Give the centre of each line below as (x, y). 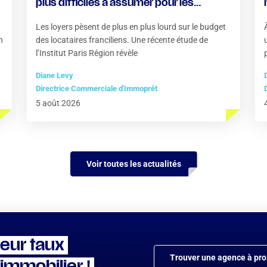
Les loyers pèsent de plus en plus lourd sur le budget (131, 27)
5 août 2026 (58, 103)
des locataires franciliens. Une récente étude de (122, 40)
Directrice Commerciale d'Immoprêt (97, 89)
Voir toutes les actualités (133, 164)
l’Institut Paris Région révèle (87, 53)
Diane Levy (55, 75)
